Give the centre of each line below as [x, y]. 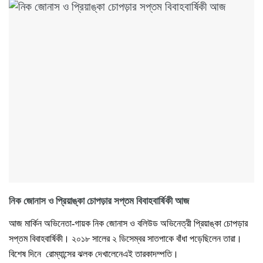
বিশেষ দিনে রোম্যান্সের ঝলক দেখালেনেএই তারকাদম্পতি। [94, 254]
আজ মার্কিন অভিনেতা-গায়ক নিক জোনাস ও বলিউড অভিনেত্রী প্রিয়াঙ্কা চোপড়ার [128, 223]
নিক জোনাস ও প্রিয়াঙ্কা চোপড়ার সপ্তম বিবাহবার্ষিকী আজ [99, 201]
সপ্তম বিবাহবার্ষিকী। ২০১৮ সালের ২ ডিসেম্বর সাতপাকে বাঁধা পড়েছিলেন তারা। [125, 239]
